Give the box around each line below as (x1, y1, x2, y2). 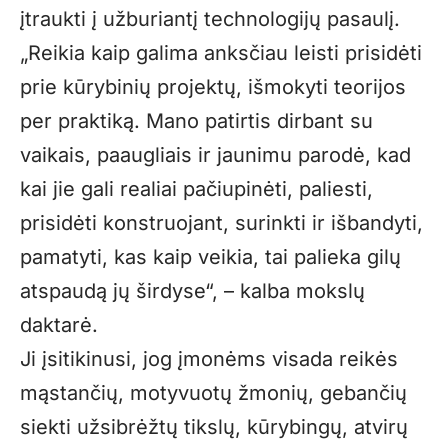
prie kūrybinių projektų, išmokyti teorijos (20, 74, 406, 99)
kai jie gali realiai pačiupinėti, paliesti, (20, 176, 373, 201)
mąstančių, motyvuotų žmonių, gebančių (20, 380, 407, 405)
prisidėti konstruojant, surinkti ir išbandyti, (20, 210, 423, 235)
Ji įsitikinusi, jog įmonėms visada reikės (20, 346, 398, 371)
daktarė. (20, 312, 98, 337)
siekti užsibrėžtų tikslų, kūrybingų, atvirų (20, 414, 408, 439)
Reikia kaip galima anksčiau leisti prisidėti (28, 40, 422, 65)
